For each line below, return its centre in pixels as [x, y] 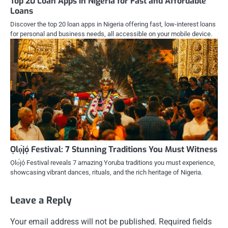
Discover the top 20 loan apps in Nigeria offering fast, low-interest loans [113, 24]
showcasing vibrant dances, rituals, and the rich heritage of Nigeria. [106, 172]
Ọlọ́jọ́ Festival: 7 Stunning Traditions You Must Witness [114, 149]
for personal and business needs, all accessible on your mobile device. [111, 34]
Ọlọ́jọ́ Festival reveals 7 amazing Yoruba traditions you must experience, [113, 162]
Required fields [185, 221]
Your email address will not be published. [83, 221]
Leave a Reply [41, 200]
